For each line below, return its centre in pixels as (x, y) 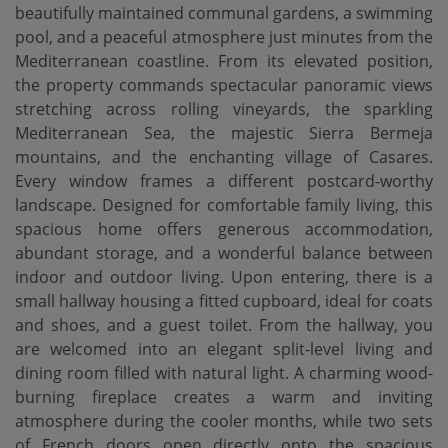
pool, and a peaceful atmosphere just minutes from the (224, 37)
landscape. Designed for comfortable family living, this (224, 205)
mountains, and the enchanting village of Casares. (224, 157)
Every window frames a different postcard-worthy (224, 181)
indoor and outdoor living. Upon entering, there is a (224, 277)
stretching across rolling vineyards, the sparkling (224, 109)
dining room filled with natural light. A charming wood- (224, 373)
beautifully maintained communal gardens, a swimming (224, 13)
